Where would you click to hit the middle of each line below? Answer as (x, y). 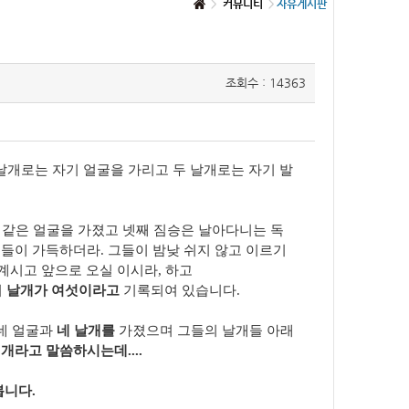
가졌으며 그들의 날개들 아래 (206, 331)
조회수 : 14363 (266, 83)
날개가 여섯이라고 (65, 291)
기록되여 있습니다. (182, 291)
